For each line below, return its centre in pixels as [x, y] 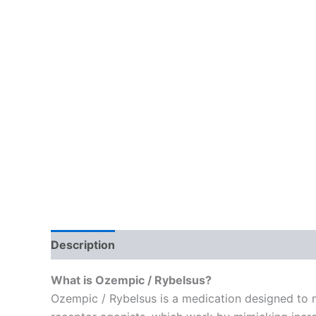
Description [83, 244]
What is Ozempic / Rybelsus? [131, 280]
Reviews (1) [163, 244]
